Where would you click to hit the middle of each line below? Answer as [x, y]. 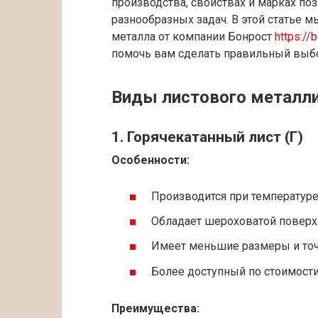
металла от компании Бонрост [193, 37]
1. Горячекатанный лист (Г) [207, 137]
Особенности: [150, 160]
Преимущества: [155, 309]
